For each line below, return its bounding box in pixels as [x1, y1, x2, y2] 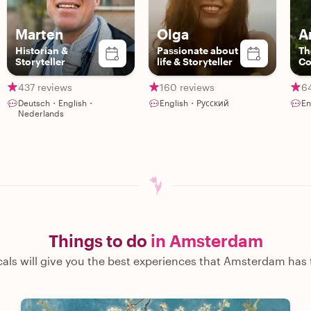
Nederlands [18, 108, 64, 118]
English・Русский [160, 98, 229, 108]
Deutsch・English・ [18, 98, 95, 108]
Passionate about [157, 44, 238, 56]
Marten [15, 26, 63, 42]
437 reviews [18, 81, 72, 93]
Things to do [48, 230, 147, 251]
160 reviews [160, 81, 215, 93]
